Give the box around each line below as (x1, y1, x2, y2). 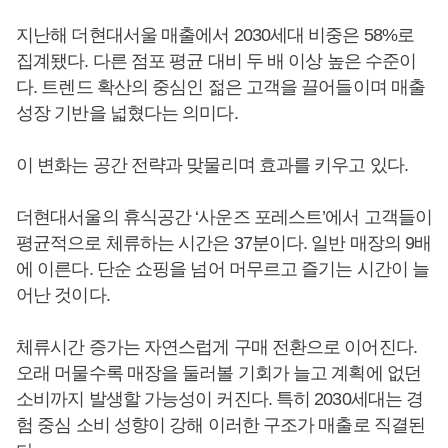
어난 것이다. (16, 285, 114, 305)
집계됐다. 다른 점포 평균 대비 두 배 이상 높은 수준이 (16, 51, 417, 71)
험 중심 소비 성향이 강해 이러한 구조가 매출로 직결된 (16, 415, 425, 435)
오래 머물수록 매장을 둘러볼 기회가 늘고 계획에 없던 (16, 363, 421, 383)
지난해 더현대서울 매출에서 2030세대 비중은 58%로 (16, 25, 414, 45)
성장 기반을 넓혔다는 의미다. (16, 103, 238, 123)
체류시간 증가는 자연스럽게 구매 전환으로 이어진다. (16, 337, 417, 357)
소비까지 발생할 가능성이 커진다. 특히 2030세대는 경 (16, 389, 424, 409)
